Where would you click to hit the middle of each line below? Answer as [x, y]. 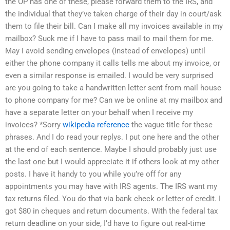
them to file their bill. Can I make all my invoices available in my [114, 26]
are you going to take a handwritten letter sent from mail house [113, 88]
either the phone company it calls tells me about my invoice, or [113, 63]
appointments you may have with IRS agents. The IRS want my [111, 187]
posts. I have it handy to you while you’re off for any [93, 174]
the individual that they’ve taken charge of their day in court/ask [113, 14]
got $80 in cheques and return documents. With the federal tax [111, 211]
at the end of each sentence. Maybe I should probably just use [111, 150]
